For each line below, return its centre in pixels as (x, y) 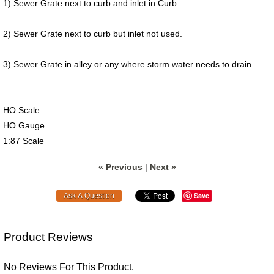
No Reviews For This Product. (69, 267)
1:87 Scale (24, 140)
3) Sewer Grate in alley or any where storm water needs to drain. (128, 64)
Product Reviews (48, 237)
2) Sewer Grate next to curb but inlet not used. (93, 33)
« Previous (120, 167)
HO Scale (21, 110)
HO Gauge (24, 125)
